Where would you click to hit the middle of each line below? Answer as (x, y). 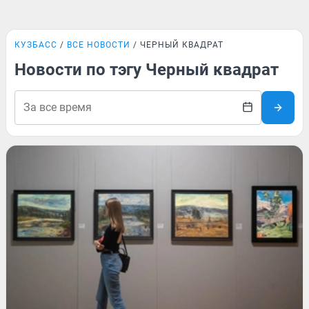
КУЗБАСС (36, 45)
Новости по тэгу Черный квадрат (147, 70)
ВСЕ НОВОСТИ (99, 45)
